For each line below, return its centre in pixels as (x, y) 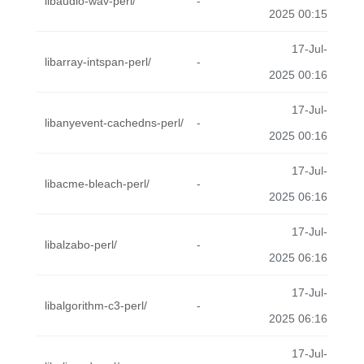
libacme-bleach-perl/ (97, 184)
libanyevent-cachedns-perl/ (114, 123)
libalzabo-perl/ (81, 245)
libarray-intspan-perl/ (98, 62)
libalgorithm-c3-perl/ (96, 305)
